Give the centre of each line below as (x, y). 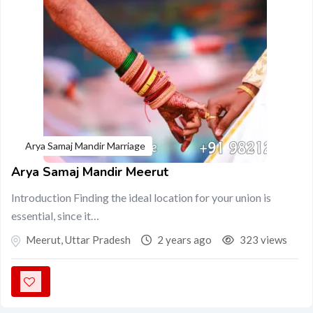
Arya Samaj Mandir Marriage (85, 146)
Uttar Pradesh (97, 240)
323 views (262, 240)
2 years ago (183, 240)
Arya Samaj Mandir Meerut (90, 172)
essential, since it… (55, 216)
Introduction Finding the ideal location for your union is (141, 197)
